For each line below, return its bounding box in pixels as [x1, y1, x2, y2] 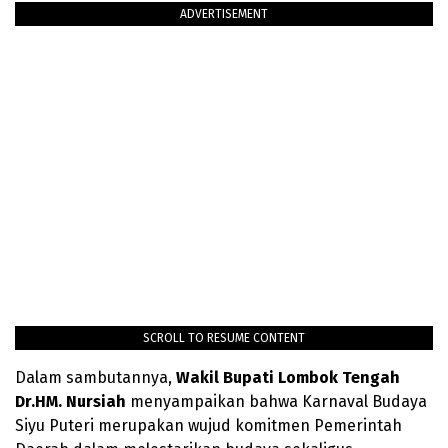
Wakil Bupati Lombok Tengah [176, 367, 400, 387]
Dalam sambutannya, [15, 367, 176, 387]
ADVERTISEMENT [180, 6, 268, 21]
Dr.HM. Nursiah [15, 391, 130, 411]
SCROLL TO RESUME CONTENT [143, 330, 305, 345]
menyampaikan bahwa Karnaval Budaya [130, 391, 427, 411]
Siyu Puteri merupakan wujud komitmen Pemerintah [15, 415, 402, 435]
